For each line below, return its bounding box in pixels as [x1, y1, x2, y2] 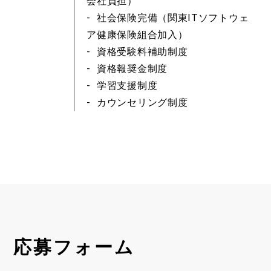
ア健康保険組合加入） [87, 29, 188, 41]
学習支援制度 [97, 80, 158, 91]
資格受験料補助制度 [97, 46, 188, 57]
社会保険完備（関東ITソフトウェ [97, 12, 249, 24]
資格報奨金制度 [97, 63, 168, 74]
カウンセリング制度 [97, 97, 188, 108]
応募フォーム [13, 236, 135, 258]
